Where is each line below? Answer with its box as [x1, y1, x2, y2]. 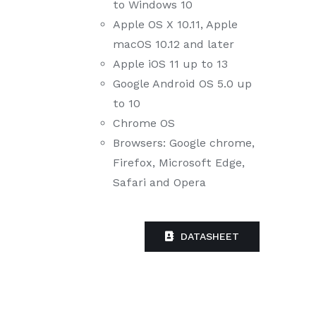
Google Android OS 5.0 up [113, 77, 252, 91]
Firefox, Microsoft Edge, [113, 156, 245, 170]
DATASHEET [181, 231, 239, 243]
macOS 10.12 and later [113, 37, 234, 51]
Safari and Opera [113, 176, 206, 190]
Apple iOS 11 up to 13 [113, 57, 228, 71]
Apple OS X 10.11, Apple [113, 18, 238, 32]
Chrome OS [113, 116, 175, 130]
